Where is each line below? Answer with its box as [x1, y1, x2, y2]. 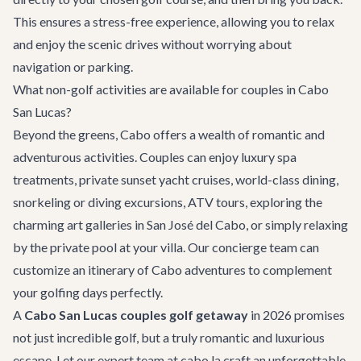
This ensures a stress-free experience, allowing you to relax [13, 14, 334, 29]
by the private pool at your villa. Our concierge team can [13, 239, 319, 255]
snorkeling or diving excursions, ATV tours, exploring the [13, 194, 322, 210]
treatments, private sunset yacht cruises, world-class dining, [13, 172, 338, 187]
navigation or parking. [13, 59, 133, 74]
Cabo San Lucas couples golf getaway [24, 307, 248, 322]
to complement [246, 262, 332, 277]
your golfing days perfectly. [13, 284, 163, 300]
